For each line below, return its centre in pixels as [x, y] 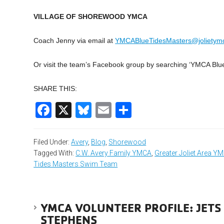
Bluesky [120, 110]
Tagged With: [55, 153]
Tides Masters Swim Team [76, 164]
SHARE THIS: [55, 89]
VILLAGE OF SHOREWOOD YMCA [91, 17]
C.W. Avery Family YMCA [114, 153]
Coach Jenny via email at [74, 41]
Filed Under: [52, 142]
